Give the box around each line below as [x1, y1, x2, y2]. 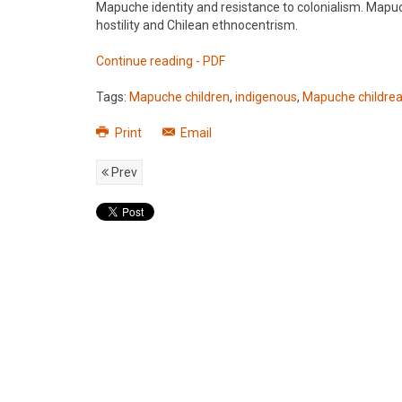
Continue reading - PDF [96, 54, 225, 68]
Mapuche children [129, 90, 230, 104]
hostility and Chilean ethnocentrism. [96, 18, 298, 32]
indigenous [235, 90, 297, 104]
